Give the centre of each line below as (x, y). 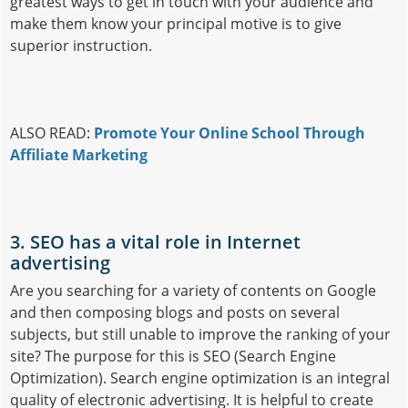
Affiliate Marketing (79, 154)
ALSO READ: (52, 133)
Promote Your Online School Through (229, 133)
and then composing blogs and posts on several (175, 312)
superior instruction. (81, 45)
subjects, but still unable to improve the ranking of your (200, 334)
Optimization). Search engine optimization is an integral (200, 377)
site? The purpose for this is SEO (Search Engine (173, 356)
